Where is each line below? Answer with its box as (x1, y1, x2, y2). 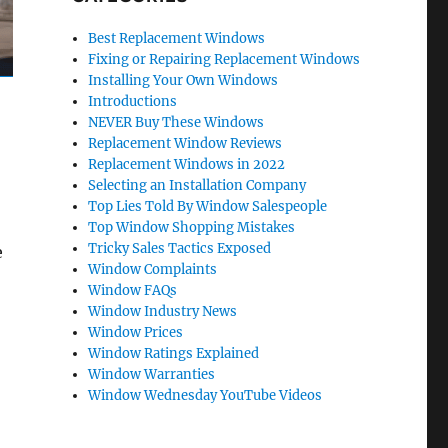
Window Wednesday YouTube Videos (88, 387, 323, 405)
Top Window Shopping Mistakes (88, 219, 296, 237)
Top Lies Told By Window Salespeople (88, 198, 328, 216)
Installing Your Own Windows (88, 72, 279, 90)
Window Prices (88, 324, 184, 342)
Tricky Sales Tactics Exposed (88, 240, 272, 258)
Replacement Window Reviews (88, 135, 283, 153)
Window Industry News (88, 303, 238, 321)
